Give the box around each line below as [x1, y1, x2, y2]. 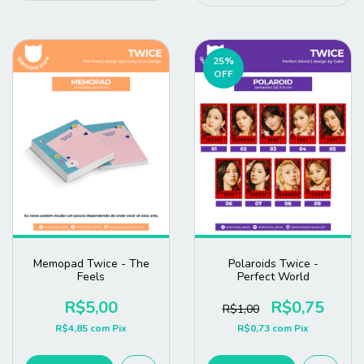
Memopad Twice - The [32, 255, 149, 271]
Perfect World [236, 268, 310, 284]
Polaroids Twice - [227, 255, 318, 271]
